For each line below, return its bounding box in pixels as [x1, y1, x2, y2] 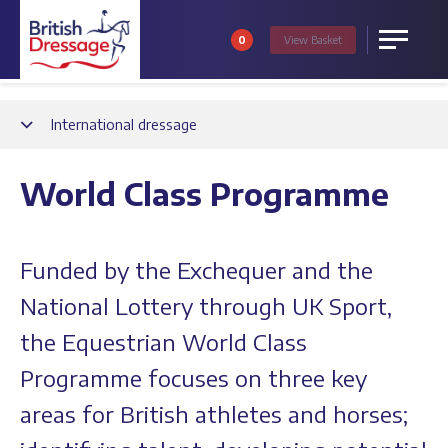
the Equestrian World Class [20, 328, 307, 356]
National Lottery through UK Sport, [20, 292, 392, 320]
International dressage [51, 116, 197, 133]
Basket [308, 34, 342, 46]
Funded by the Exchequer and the [20, 256, 373, 284]
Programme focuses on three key [20, 364, 367, 392]
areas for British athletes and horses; [20, 400, 408, 428]
